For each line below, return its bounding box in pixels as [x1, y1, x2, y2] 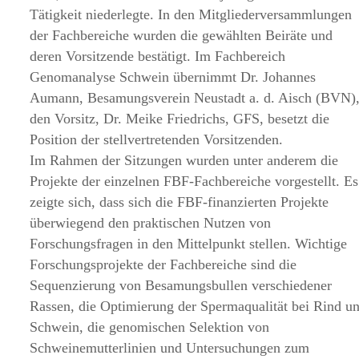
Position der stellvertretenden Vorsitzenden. [30, 131, 284, 147]
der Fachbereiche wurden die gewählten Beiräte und [30, 27, 333, 43]
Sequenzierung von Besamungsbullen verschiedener [30, 277, 333, 293]
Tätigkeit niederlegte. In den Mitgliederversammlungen [30, 6, 353, 22]
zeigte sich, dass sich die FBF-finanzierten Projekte [30, 194, 329, 210]
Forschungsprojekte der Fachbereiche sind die [30, 256, 297, 272]
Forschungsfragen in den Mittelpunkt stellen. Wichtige [30, 236, 348, 252]
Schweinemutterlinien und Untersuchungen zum [30, 340, 310, 356]
